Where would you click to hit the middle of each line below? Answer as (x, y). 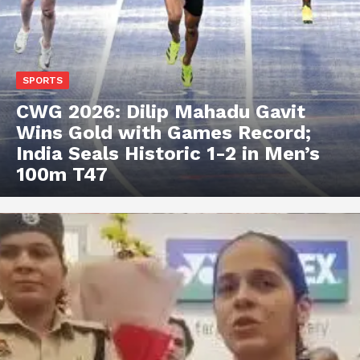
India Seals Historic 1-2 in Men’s (168, 153)
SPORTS (43, 80)
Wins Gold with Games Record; (164, 132)
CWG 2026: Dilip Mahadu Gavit (161, 111)
